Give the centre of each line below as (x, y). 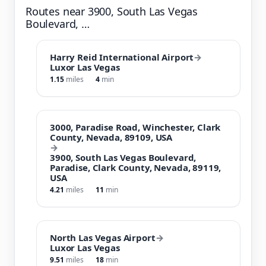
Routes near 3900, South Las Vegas (112, 11)
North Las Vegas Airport (103, 237)
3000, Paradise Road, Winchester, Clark (135, 127)
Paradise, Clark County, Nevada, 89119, (136, 167)
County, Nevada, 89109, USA (111, 137)
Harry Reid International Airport (122, 57)
